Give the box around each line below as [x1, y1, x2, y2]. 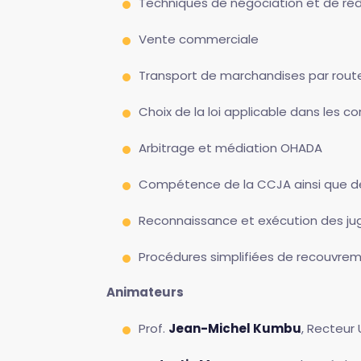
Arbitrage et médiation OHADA [139, 139, 322, 156]
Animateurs [106, 284, 184, 301]
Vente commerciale [139, 31, 259, 48]
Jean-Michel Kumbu [168, 320, 301, 337]
